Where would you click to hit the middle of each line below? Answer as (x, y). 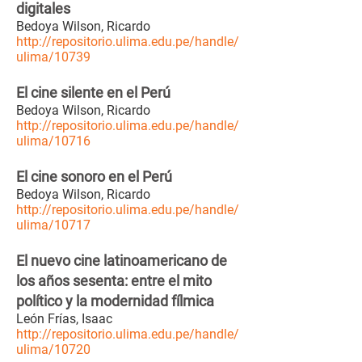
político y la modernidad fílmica (115, 301)
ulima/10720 (53, 349)
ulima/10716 (53, 141)
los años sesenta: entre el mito (114, 281)
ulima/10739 (53, 57)
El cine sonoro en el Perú (94, 177)
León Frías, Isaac (66, 319)
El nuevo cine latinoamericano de (122, 261)
